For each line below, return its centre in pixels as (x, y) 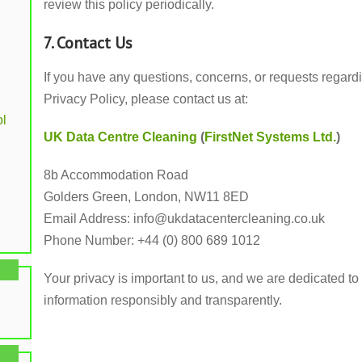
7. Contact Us (88, 43)
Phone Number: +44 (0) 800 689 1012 (152, 240)
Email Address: (88, 219)
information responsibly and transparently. (163, 300)
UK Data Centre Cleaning (120, 137)
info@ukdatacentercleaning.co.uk (229, 219)
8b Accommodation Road (116, 175)
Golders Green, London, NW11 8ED (146, 197)
